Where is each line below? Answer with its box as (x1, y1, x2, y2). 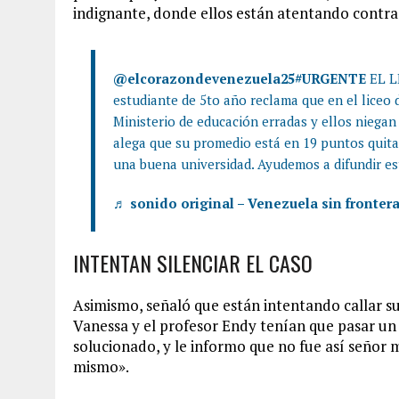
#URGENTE (295, 69, 366, 87)
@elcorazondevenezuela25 (113, 69, 295, 87)
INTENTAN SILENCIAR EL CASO (73, 246, 313, 279)
